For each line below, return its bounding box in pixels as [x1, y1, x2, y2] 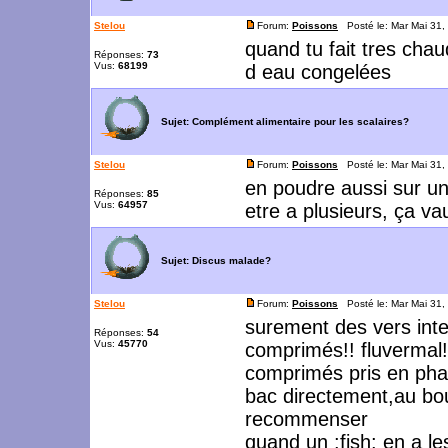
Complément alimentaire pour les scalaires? [192, 115, 409, 127]
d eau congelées [245, 61, 391, 83]
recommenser [245, 408, 368, 430]
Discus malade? [192, 254, 271, 266]
